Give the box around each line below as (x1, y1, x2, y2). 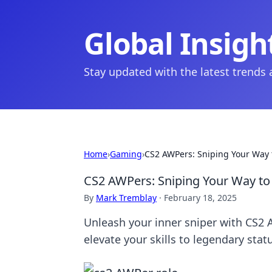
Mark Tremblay (96, 192, 157, 203)
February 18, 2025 (164, 192, 237, 203)
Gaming (110, 148, 142, 160)
